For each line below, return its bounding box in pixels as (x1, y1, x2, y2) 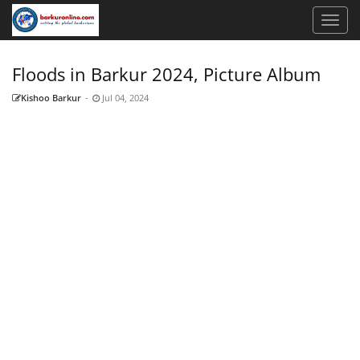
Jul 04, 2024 (100, 92, 149, 104)
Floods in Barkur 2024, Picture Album (12, 62, 321, 86)
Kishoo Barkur (21, 92, 81, 104)
